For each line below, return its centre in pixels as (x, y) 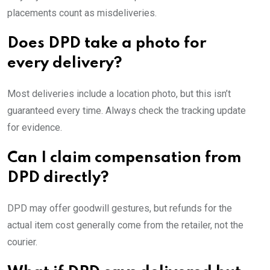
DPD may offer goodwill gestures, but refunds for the (120, 209)
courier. (22, 242)
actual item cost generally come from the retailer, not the (125, 225)
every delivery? (65, 64)
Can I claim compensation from (124, 159)
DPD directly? (58, 178)
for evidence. (35, 128)
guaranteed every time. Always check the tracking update (127, 111)
